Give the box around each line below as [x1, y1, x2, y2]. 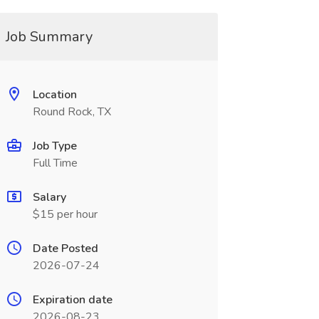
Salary [32, 189, 66, 205]
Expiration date [32, 292, 113, 308]
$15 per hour [32, 206, 98, 222]
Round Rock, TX [32, 104, 111, 120]
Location [32, 87, 77, 103]
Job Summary [5, 27, 93, 46]
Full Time [32, 155, 78, 171]
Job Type [32, 138, 77, 154]
